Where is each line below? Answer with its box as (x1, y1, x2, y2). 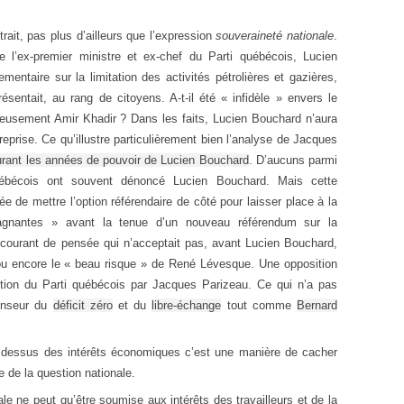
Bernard (297, 298, 338, 312)
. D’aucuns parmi (248, 152, 337, 167)
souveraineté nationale (216, 28, 335, 42)
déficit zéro (52, 298, 113, 312)
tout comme (221, 298, 298, 312)
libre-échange (151, 298, 222, 312)
